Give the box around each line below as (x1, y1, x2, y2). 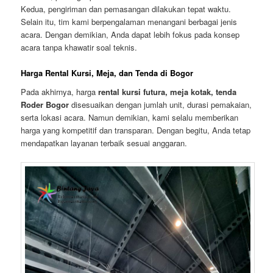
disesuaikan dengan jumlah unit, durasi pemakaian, (69, 99, 252, 111)
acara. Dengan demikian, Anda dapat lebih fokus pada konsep (21, 28, 240, 40)
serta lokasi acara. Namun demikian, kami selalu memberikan (21, 112, 239, 124)
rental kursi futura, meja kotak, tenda (98, 86, 237, 98)
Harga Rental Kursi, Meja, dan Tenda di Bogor (21, 66, 194, 79)
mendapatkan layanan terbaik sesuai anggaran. (21, 137, 188, 149)
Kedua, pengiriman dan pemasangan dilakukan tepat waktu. (21, 2, 232, 15)
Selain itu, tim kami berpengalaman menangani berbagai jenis (21, 15, 238, 27)
